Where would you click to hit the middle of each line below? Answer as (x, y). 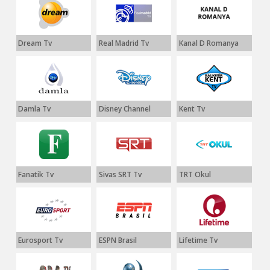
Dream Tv (35, 43)
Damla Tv (35, 109)
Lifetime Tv (198, 240)
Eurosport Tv (41, 240)
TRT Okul (195, 174)
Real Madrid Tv (124, 43)
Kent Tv (192, 109)
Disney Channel (124, 109)
